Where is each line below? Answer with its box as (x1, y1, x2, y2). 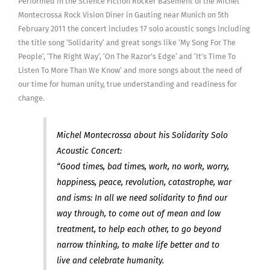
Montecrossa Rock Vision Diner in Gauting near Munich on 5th (18, 10, 228, 19)
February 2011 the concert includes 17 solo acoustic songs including (18, 24, 250, 33)
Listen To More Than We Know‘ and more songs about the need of (18, 65, 242, 75)
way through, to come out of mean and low (56, 208, 221, 219)
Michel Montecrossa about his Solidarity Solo (56, 130, 228, 140)
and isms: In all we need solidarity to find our (56, 192, 227, 203)
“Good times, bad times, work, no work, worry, (56, 161, 229, 172)
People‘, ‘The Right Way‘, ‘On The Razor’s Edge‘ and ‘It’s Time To (18, 51, 236, 61)
